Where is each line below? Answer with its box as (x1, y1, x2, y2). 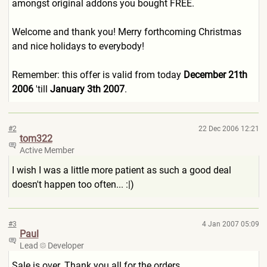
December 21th (183, 69, 247, 80)
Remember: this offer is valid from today (11, 69, 184, 80)
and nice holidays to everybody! (11, 41, 144, 52)
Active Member (19, 145, 74, 155)
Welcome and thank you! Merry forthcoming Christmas (11, 26, 241, 38)
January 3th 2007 (49, 83, 125, 95)
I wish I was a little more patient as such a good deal (11, 164, 231, 176)
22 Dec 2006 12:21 (198, 125, 259, 133)
